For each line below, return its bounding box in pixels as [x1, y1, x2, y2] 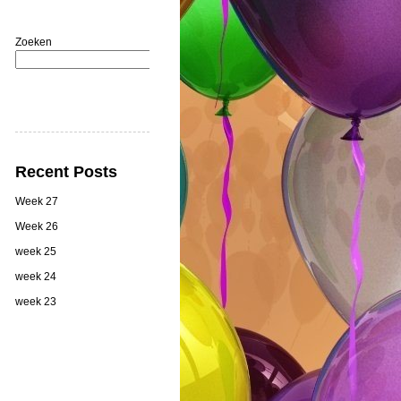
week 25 [15, 244, 56, 258]
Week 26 [15, 219, 58, 233]
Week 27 [15, 194, 58, 208]
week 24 [15, 269, 56, 283]
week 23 [15, 294, 56, 308]
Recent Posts [15, 162, 117, 181]
